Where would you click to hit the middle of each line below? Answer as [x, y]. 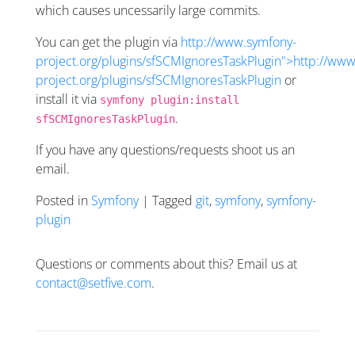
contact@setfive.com [94, 283]
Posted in [63, 201]
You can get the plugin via [108, 42]
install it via [68, 99]
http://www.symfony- [239, 42]
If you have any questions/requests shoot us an [165, 150]
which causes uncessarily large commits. [148, 11]
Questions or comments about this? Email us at [166, 264]
